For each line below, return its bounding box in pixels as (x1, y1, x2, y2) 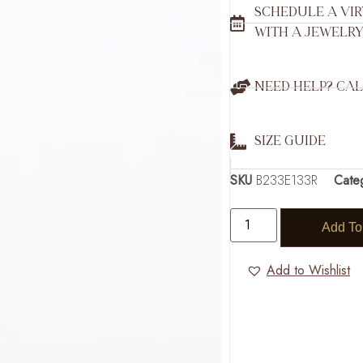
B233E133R (256, 170, 318, 190)
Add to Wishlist (267, 260, 351, 280)
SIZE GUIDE (254, 135, 327, 148)
